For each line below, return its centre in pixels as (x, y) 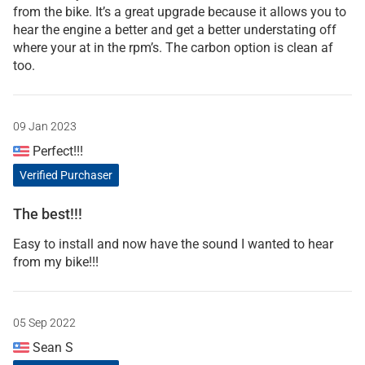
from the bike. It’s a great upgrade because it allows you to (180, 11)
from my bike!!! (56, 262)
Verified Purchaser (66, 175)
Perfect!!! (56, 151)
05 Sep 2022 (44, 322)
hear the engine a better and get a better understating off (175, 29)
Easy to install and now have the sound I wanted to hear (173, 244)
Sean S (51, 347)
